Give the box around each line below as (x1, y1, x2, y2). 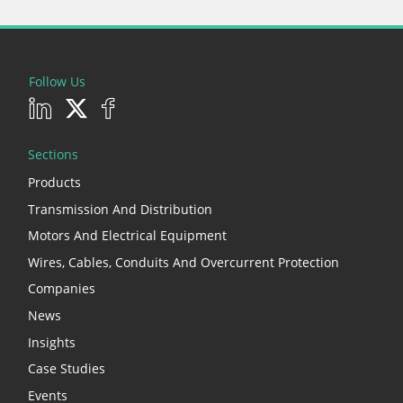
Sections (28, 146, 78, 164)
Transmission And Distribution (28, 200, 212, 218)
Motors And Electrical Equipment (28, 227, 227, 245)
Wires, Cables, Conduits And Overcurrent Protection (28, 253, 339, 271)
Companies (28, 280, 95, 298)
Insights (28, 333, 76, 351)
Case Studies (28, 360, 105, 378)
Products (28, 174, 81, 191)
